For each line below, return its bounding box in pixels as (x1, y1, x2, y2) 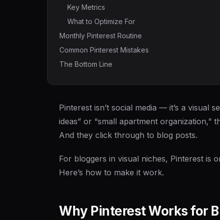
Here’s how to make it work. (59, 167, 164, 177)
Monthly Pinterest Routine (59, 31, 142, 40)
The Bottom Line (59, 60, 112, 68)
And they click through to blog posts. (59, 130, 197, 140)
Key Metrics (67, 3, 105, 11)
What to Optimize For (67, 17, 135, 26)
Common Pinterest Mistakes (59, 46, 149, 54)
